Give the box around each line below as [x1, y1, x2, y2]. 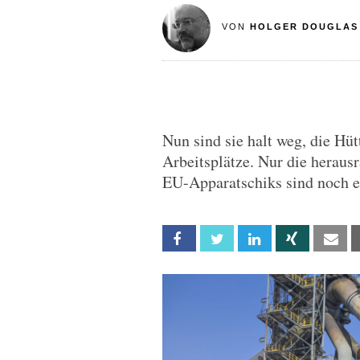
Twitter [232, 232, 268, 246]
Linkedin [270, 232, 307, 246]
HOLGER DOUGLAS [249, 22, 358, 31]
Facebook [194, 232, 242, 246]
